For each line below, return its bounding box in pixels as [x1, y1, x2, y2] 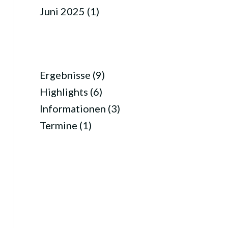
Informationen [39, 102, 106, 115]
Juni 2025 [39, 5, 85, 17]
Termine [39, 119, 77, 131]
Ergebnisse [39, 69, 91, 81]
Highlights [39, 85, 88, 98]
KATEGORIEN [39, 48, 95, 65]
